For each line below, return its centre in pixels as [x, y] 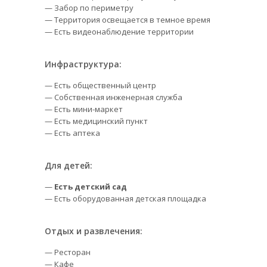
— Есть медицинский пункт [96, 121]
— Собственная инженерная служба [114, 97]
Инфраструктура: [83, 64]
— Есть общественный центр [100, 85]
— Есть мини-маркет [84, 109]
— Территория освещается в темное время [128, 20]
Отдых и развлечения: [94, 231]
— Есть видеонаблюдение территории [119, 32]
